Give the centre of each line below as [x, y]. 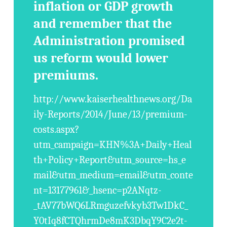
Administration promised [109, 41]
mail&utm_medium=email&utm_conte [113, 175]
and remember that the [103, 24]
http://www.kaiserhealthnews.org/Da [113, 99]
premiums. [66, 75]
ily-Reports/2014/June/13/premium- [111, 114]
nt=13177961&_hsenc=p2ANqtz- [98, 190]
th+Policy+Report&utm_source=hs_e [110, 160]
